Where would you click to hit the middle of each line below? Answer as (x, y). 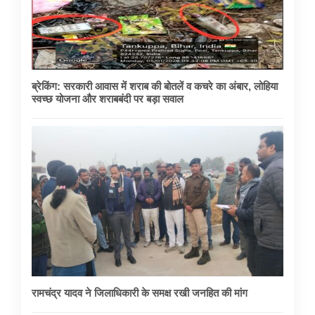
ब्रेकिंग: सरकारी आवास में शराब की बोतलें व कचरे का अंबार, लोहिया (155, 86)
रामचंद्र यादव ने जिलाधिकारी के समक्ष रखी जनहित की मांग (140, 293)
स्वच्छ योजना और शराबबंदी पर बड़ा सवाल (108, 98)
